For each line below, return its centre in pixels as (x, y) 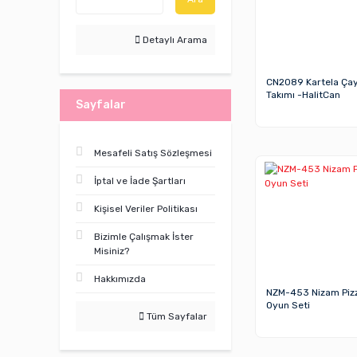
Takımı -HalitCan (303, 95)
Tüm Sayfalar (175, 316)
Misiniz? (112, 251)
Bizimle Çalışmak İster (144, 237)
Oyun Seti (288, 306)
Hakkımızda (120, 279)
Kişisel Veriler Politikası (146, 209)
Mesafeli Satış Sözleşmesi (153, 153)
